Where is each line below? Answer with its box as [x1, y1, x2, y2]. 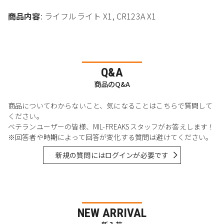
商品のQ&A [93, 78, 130, 89]
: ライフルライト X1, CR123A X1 [40, 9, 156, 22]
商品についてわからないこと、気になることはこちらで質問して [8, 100, 213, 110]
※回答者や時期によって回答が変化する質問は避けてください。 [8, 131, 213, 142]
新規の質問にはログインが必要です [55, 149, 169, 160]
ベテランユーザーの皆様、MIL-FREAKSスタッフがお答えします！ [8, 121, 215, 131]
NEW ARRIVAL [77, 206, 147, 220]
